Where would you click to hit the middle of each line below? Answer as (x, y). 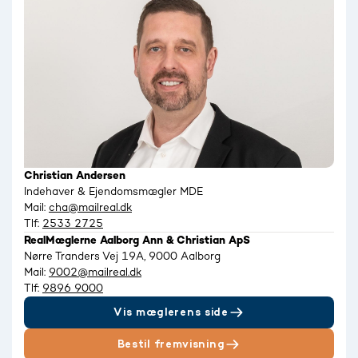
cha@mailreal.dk (90, 207)
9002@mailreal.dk (95, 272)
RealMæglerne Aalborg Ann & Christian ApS (137, 240)
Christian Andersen (75, 175)
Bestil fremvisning (171, 344)
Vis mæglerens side (171, 312)
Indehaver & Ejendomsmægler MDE (113, 191)
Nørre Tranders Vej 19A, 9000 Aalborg (122, 256)
